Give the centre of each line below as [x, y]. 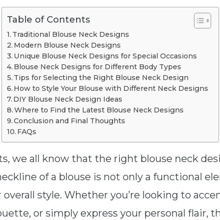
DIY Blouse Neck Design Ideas [68, 99]
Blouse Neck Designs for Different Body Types [98, 67]
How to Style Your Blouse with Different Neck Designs [111, 88]
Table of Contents [48, 20]
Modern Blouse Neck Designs [68, 45]
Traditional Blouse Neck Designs [71, 34]
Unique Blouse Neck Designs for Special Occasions [106, 56]
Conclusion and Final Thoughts [70, 121]
